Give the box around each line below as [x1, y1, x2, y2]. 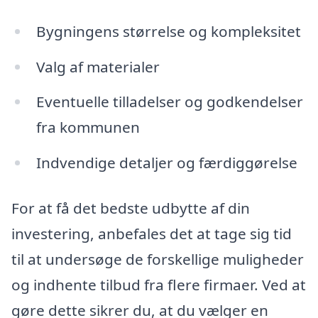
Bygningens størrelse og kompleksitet [35, 21, 301, 41]
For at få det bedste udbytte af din [11, 198, 250, 219]
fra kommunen [35, 117, 140, 138]
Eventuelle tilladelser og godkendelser [35, 92, 303, 112]
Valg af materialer [35, 56, 160, 77]
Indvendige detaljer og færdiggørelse [35, 153, 297, 173]
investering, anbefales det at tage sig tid [11, 224, 292, 244]
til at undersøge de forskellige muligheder [11, 249, 304, 270]
